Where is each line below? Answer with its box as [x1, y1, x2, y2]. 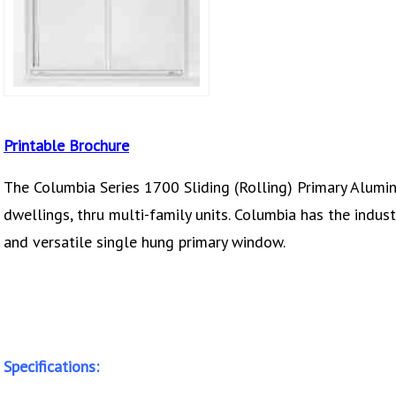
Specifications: [4, 355, 99, 377]
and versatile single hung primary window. [4, 231, 286, 252]
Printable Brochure [4, 134, 129, 156]
